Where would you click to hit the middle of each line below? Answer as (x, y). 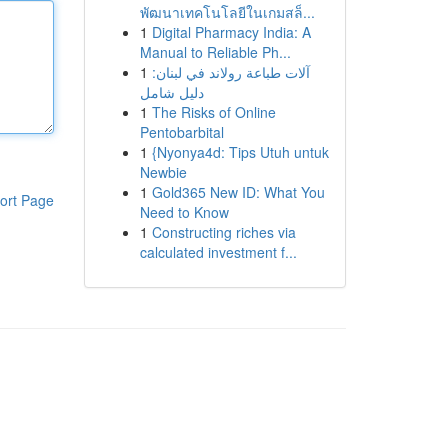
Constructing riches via (223, 232)
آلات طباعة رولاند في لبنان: (230, 72)
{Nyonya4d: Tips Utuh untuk (240, 152)
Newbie (163, 172)
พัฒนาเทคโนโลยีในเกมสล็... (227, 12)
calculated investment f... (218, 252)
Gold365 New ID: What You (238, 192)
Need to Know (184, 212)
